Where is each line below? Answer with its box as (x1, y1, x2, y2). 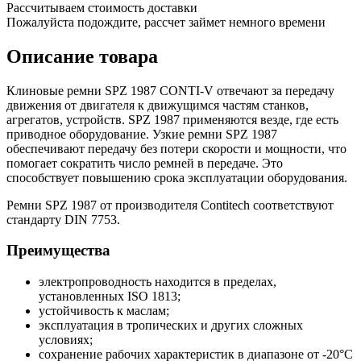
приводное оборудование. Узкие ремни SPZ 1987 (6, 127, 277, 141)
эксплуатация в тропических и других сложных (39, 318, 303, 333)
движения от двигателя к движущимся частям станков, (6, 98, 309, 112)
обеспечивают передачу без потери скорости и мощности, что (6, 141, 346, 156)
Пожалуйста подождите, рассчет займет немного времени (6, 15, 326, 29)
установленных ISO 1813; (39, 289, 180, 304)
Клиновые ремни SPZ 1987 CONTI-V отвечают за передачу (6, 83, 334, 98)
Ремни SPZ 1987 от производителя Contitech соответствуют (6, 197, 334, 212)
